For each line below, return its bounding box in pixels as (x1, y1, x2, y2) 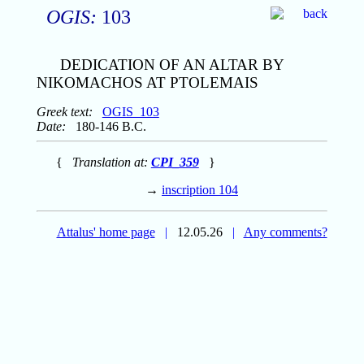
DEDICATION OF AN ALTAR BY (59, 55, 284, 73)
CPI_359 (150, 154, 199, 169)
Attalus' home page (56, 224, 155, 239)
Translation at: (71, 154, 151, 169)
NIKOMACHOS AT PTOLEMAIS (36, 73, 258, 91)
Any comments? (243, 224, 327, 239)
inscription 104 (162, 182, 238, 197)
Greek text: (36, 104, 93, 119)
